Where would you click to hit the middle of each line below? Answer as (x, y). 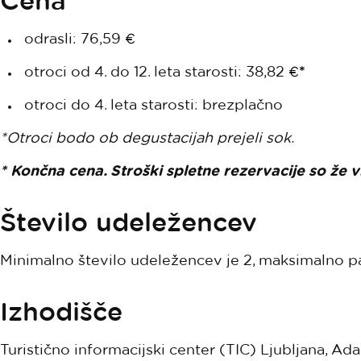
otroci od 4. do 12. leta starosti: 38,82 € (162, 71)
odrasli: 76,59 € (80, 38)
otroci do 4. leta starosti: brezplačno (154, 104)
